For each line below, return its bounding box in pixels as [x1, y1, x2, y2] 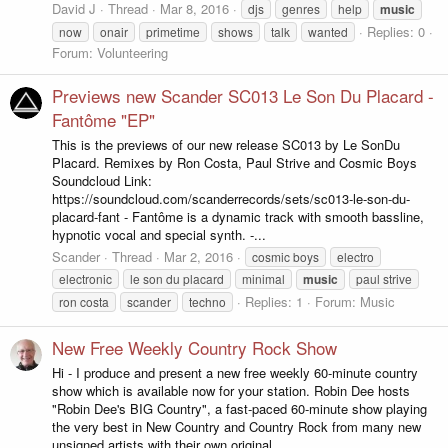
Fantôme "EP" [52, 107, 155, 133]
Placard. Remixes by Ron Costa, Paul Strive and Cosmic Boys [52, 152, 417, 172]
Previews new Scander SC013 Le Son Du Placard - [52, 83, 434, 109]
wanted [308, 22, 348, 40]
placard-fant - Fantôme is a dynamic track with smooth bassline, [52, 206, 424, 226]
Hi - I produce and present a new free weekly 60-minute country [52, 362, 418, 382]
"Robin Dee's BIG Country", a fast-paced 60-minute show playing [52, 398, 427, 418]
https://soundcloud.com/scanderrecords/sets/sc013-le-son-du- [52, 188, 410, 208]
